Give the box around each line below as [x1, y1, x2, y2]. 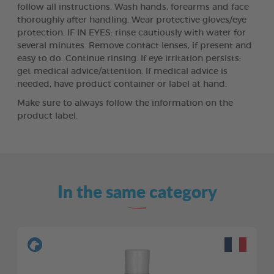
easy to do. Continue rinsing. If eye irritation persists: [17, 54, 241, 63]
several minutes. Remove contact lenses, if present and [17, 41, 252, 50]
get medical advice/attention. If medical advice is [17, 67, 228, 76]
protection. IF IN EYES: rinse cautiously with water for [17, 28, 246, 37]
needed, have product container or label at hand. [17, 80, 227, 89]
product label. [17, 111, 78, 120]
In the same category [57, 179, 217, 204]
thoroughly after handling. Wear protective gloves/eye [17, 15, 246, 24]
